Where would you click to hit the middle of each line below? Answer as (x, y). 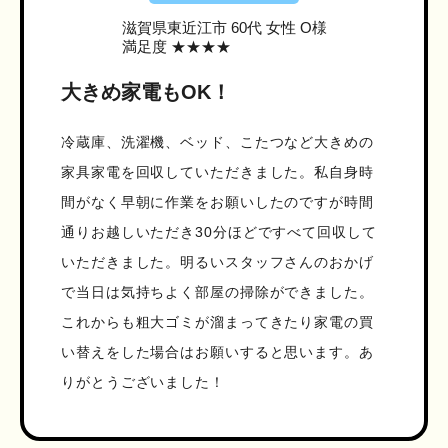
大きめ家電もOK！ (146, 92)
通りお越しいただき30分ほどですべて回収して (219, 232)
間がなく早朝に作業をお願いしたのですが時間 (217, 202)
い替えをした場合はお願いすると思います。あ (217, 352)
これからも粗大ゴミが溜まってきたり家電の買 (217, 322)
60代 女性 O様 (276, 28)
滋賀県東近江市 (174, 28)
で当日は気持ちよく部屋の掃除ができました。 (217, 292)
